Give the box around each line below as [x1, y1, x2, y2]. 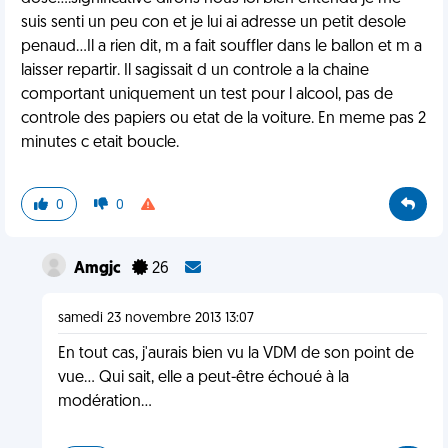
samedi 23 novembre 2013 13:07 [57, 311, 254, 326]
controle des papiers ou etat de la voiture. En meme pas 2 [21, 111, 426, 127]
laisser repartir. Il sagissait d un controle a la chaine [21, 63, 369, 79]
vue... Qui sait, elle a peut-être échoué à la [57, 370, 349, 386]
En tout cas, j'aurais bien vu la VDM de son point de [57, 346, 414, 362]
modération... [57, 394, 152, 410]
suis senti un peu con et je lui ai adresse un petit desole [21, 15, 406, 31]
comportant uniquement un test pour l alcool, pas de [21, 87, 393, 103]
